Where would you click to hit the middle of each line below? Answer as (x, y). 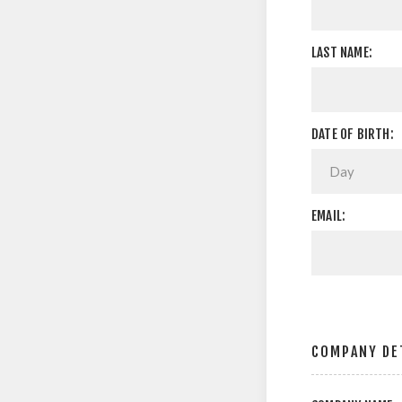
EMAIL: (329, 216)
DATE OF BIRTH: (353, 134)
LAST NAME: (342, 52)
